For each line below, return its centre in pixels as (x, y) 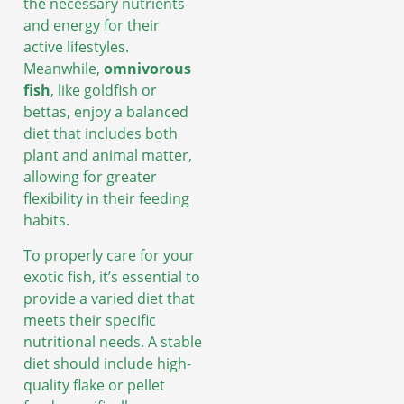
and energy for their (92, 26)
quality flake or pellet (94, 385)
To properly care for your (109, 255)
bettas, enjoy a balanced (106, 112)
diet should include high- (107, 363)
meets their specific (90, 320)
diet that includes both (101, 134)
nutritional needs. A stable (113, 341)
